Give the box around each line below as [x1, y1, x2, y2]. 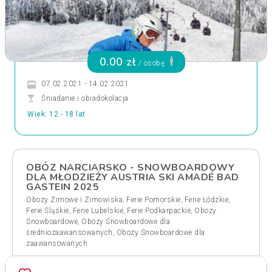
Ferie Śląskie [26, 206, 69, 215]
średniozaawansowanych [26, 228, 113, 237]
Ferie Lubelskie [72, 206, 123, 215]
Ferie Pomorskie [126, 195, 181, 204]
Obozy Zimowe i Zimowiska [26, 195, 123, 204]
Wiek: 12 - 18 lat [27, 110, 86, 118]
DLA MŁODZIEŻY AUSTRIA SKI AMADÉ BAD [26, 171, 239, 184]
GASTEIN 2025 [26, 180, 99, 194]
